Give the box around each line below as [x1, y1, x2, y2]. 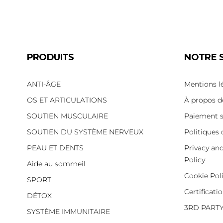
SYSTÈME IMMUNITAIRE [26, 207, 110, 217]
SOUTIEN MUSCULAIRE [26, 111, 108, 121]
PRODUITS [26, 52, 74, 63]
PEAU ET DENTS [26, 143, 84, 153]
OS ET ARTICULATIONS [26, 96, 107, 105]
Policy [184, 155, 206, 165]
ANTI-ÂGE [26, 80, 61, 89]
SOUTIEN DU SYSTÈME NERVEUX [26, 127, 143, 137]
